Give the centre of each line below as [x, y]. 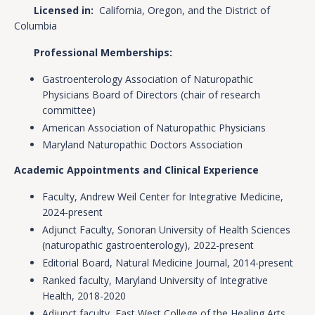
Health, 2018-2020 [84, 295]
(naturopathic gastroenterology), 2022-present [148, 245]
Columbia [36, 25]
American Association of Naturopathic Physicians [154, 127]
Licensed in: [54, 10]
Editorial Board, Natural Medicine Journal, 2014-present [168, 262]
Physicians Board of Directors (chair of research [151, 94]
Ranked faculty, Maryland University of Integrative [155, 280]
